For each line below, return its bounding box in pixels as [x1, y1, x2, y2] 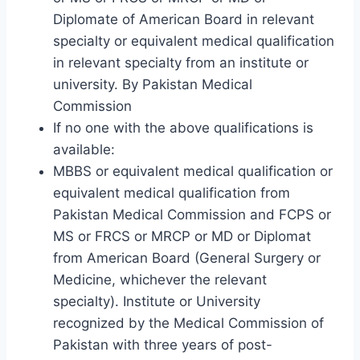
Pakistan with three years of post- [53, 336, 272, 353]
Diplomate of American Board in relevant [53, 10, 314, 27]
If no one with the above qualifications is [53, 119, 313, 136]
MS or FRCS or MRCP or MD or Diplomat [53, 227, 311, 244]
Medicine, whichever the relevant [53, 271, 267, 288]
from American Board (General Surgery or [53, 249, 321, 266]
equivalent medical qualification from [53, 184, 290, 201]
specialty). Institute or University [53, 292, 260, 309]
